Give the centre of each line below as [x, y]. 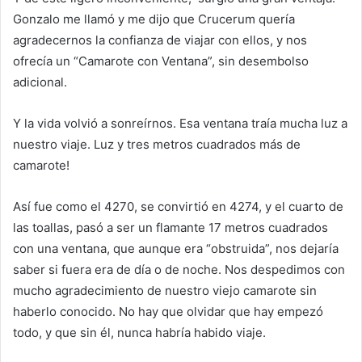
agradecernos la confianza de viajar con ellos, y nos [160, 40]
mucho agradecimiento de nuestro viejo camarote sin [165, 291]
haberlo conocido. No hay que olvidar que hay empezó [168, 312]
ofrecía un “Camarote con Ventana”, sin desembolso [161, 61]
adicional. [40, 82]
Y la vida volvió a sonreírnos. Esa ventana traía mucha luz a [180, 124]
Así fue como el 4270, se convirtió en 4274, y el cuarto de [178, 207]
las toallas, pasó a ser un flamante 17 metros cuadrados [170, 228]
